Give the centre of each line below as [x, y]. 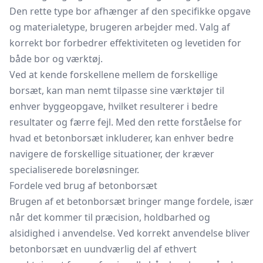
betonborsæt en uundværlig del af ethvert [103, 249]
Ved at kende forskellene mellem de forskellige [114, 75]
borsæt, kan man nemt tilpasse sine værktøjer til [117, 90]
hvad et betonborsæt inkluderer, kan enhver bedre [122, 138]
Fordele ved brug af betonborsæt [83, 186]
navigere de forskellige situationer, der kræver [112, 154]
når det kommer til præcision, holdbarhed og [110, 217]
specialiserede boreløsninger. [74, 170]
